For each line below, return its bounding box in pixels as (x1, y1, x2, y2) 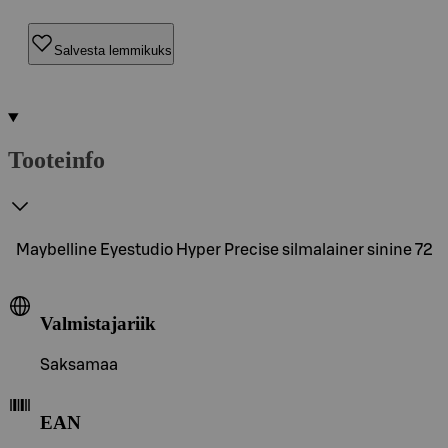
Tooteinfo (8, 146, 105, 173)
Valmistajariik (40, 312, 156, 334)
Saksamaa (40, 357, 118, 374)
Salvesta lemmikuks (54, 42, 172, 58)
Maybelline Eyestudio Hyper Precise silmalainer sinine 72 (16, 241, 433, 258)
